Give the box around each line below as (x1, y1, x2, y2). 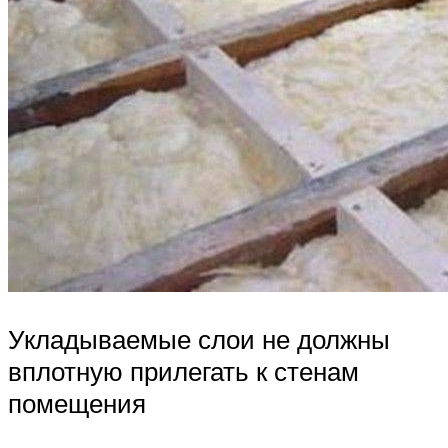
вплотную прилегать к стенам (8, 355, 359, 388)
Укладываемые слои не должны (8, 323, 390, 356)
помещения (8, 387, 146, 420)
